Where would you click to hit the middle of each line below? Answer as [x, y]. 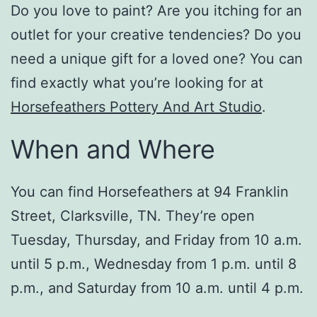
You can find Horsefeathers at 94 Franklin [150, 192]
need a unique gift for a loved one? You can [157, 59]
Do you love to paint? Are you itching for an [156, 11]
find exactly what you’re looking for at [137, 83]
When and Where [113, 150]
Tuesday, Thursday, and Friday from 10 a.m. [156, 240]
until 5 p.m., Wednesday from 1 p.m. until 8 [154, 264]
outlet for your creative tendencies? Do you [156, 35]
